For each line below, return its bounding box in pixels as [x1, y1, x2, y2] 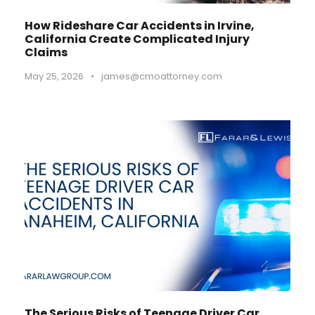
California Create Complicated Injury [25, 31, 250, 47]
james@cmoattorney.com [101, 70, 222, 83]
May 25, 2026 [25, 70, 84, 83]
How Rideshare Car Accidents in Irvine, [25, 18, 255, 34]
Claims [25, 44, 67, 60]
